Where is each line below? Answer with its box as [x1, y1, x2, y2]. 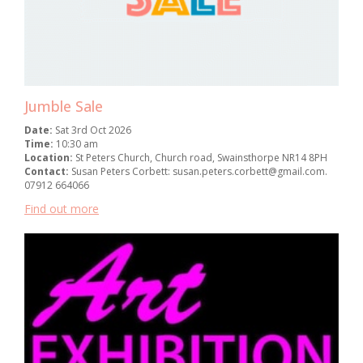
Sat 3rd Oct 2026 [55, 123, 131, 138]
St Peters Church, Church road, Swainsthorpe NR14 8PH [75, 151, 327, 165]
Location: [24, 151, 75, 165]
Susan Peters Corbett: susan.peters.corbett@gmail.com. [71, 164, 327, 179]
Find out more [24, 201, 99, 217]
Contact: [24, 164, 71, 179]
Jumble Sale [24, 96, 103, 117]
